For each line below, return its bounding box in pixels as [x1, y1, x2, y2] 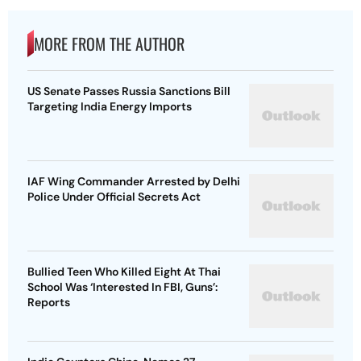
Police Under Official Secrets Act [27, 189, 201, 205]
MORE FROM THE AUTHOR [34, 31, 185, 56]
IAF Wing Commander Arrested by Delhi [27, 174, 240, 189]
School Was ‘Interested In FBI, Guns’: [27, 280, 218, 295]
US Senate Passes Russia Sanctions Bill [27, 84, 230, 99]
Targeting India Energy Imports [27, 99, 192, 114]
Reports [27, 295, 70, 310]
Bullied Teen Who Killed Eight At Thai [27, 264, 221, 280]
